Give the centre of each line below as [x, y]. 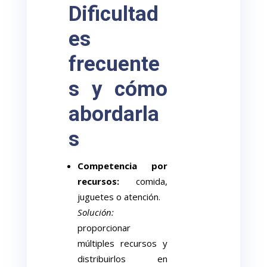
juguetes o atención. [119, 197]
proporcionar [104, 228]
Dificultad [114, 14]
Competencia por [122, 166]
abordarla [114, 114]
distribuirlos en [122, 259]
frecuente [114, 64]
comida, [143, 181]
